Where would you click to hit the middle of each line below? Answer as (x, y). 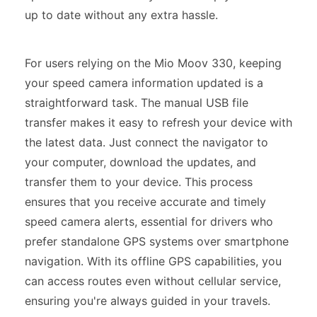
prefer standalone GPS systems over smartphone (157, 241)
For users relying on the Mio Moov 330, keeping (153, 63)
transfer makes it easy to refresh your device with (158, 122)
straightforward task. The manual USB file (137, 103)
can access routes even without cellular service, (153, 281)
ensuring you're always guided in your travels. (148, 301)
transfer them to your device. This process (139, 182)
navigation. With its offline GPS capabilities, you (153, 261)
